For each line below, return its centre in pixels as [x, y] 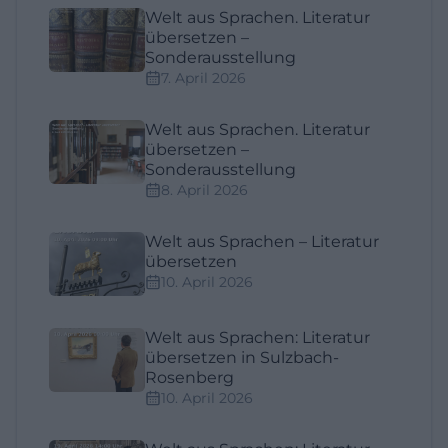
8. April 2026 [204, 190]
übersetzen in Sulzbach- [242, 358]
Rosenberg [189, 378]
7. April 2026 [203, 78]
